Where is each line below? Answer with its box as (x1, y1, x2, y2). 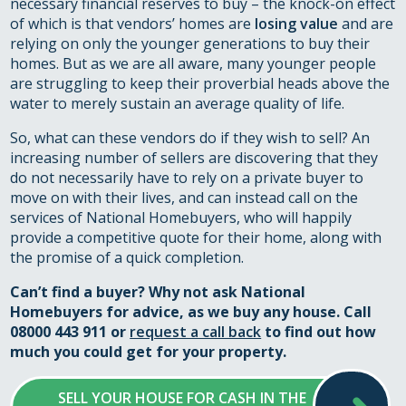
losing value (255, 14, 339, 34)
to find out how (261, 322, 377, 343)
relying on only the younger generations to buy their (10, 34, 371, 54)
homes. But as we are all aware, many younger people (10, 53, 377, 74)
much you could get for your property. (10, 342, 287, 362)
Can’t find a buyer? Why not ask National (10, 282, 306, 303)
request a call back (130, 322, 262, 343)
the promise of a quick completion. (10, 247, 245, 268)
